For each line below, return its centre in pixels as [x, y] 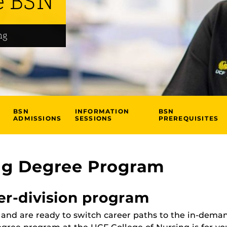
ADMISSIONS [37, 118]
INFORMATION [102, 111]
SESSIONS [93, 118]
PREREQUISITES [188, 118]
